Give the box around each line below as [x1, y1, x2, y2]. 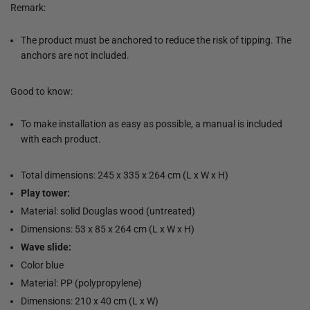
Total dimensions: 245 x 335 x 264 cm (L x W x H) [21, 169, 228, 181]
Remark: [10, 1, 46, 13]
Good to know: [10, 85, 73, 97]
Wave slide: [21, 241, 71, 253]
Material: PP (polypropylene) [21, 277, 142, 289]
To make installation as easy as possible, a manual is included [21, 118, 282, 129]
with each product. [21, 133, 101, 145]
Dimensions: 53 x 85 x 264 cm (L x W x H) [21, 223, 194, 235]
